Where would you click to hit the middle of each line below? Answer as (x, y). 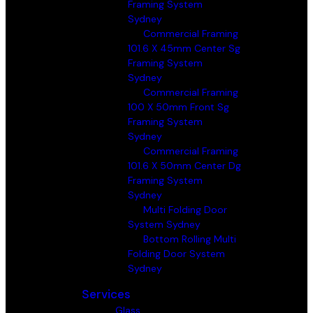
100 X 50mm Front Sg (179, 107)
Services (106, 294)
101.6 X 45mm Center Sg (184, 48)
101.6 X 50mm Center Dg (184, 166)
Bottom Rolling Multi (190, 239)
